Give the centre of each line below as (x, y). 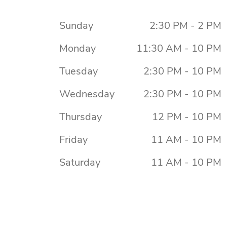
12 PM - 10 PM (187, 117)
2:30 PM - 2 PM (185, 25)
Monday (78, 48)
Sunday (76, 25)
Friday (73, 139)
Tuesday (79, 71)
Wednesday (87, 94)
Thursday (81, 117)
